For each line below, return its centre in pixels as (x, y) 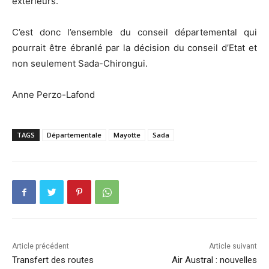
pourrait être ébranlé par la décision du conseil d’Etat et (134, 48)
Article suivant (233, 246)
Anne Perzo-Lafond (53, 95)
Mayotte (127, 135)
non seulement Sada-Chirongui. (80, 64)
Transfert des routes (53, 260)
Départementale (74, 135)
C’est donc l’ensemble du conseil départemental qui (134, 32)
